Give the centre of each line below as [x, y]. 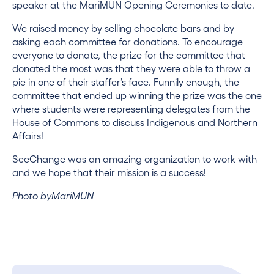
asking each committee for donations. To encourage [128, 41]
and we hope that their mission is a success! [109, 172]
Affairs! [28, 135]
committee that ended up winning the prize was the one [137, 95]
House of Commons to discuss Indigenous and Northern [135, 122]
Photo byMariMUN [53, 195]
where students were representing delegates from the [131, 108]
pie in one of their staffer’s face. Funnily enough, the [126, 81]
